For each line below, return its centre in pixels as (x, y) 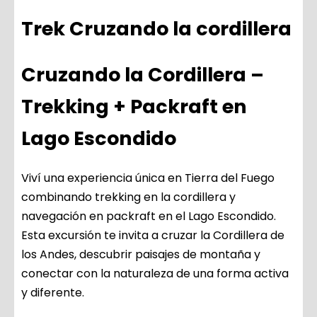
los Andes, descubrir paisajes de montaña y (141, 255)
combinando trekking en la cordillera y (128, 197)
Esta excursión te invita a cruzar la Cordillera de (153, 236)
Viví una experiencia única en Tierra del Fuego (148, 178)
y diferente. (53, 293)
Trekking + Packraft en (134, 107)
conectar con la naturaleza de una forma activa (155, 274)
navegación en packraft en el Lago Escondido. (149, 217)
